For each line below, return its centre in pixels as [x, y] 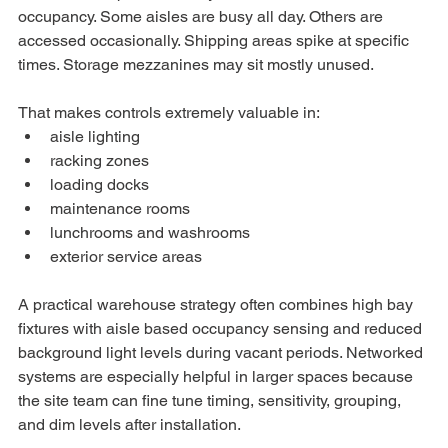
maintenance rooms [120, 209]
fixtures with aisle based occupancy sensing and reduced [222, 329]
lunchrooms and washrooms [150, 233]
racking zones [99, 161]
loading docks [99, 185]
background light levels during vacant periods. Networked [222, 353]
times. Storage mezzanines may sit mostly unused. [196, 65]
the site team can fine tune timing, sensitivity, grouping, [211, 401]
